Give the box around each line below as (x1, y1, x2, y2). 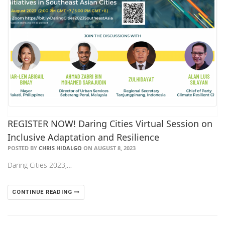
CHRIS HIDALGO (39, 144, 82, 152)
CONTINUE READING (12, 188, 74, 195)
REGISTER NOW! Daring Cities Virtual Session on (8, 117, 212, 130)
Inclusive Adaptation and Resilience (8, 131, 159, 143)
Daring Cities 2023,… (8, 160, 72, 170)
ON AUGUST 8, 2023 (82, 144, 136, 152)
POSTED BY (8, 144, 39, 152)
